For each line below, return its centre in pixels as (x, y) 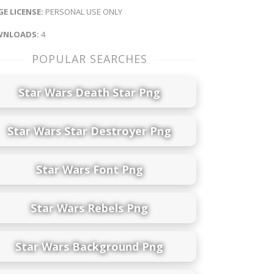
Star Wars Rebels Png (89, 208)
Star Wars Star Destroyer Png (89, 131)
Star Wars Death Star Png (89, 92)
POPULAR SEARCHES (89, 58)
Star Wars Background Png (89, 246)
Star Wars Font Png (89, 169)
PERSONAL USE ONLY (83, 11)
